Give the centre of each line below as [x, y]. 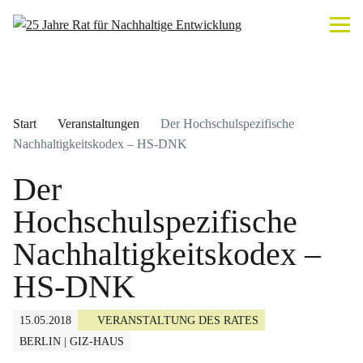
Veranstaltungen [98, 124]
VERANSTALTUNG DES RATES [178, 320]
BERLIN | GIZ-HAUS [72, 342]
